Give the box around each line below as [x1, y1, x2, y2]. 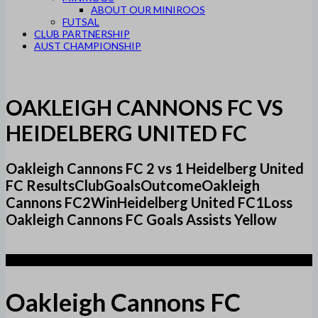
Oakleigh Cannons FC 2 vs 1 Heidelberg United [6, 160, 304, 177]
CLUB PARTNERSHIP [34, 28, 130, 40]
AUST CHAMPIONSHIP [34, 40, 141, 52]
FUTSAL [62, 16, 99, 28]
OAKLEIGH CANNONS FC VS [6, 94, 283, 121]
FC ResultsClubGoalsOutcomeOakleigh [6, 177, 260, 194]
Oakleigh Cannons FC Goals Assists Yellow [6, 211, 277, 229]
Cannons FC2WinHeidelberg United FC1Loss [6, 194, 292, 212]
